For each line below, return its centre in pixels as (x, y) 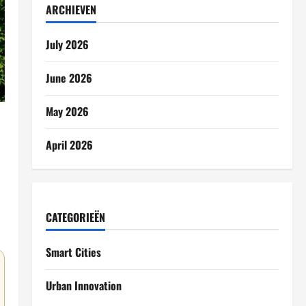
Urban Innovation (83, 286)
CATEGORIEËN (75, 217)
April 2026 (69, 145)
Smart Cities (73, 252)
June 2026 (69, 78)
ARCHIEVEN (71, 10)
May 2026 (67, 111)
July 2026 (67, 44)
